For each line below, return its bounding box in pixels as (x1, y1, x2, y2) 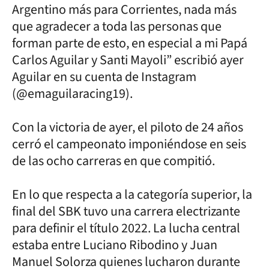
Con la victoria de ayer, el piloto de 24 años (12, 117, 243, 137)
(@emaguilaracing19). (12, 83, 133, 103)
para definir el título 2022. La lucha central (12, 218, 240, 238)
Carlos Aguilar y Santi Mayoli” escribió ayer (12, 50, 244, 70)
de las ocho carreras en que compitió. (12, 151, 215, 171)
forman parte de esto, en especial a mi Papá (12, 33, 247, 53)
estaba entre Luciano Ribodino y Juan (12, 235, 217, 255)
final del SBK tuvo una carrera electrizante (12, 201, 240, 221)
